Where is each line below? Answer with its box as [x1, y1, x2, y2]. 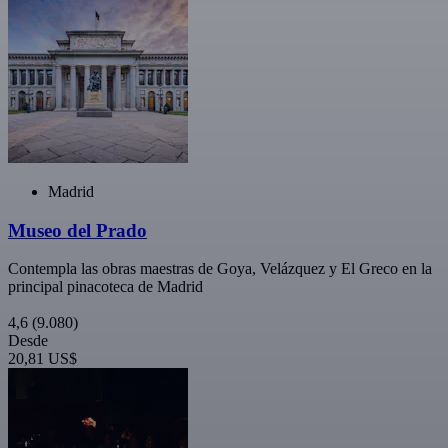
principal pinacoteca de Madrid [8, 278, 203, 296]
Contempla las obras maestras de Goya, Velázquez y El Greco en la [8, 260, 432, 278]
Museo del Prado [8, 219, 147, 241]
